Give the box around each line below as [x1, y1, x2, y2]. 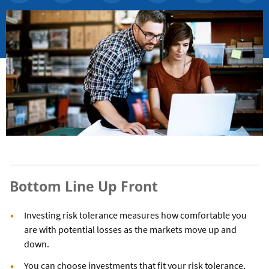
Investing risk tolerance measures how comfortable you [24, 209, 247, 222]
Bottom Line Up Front [10, 177, 158, 196]
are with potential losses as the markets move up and [24, 223, 237, 236]
